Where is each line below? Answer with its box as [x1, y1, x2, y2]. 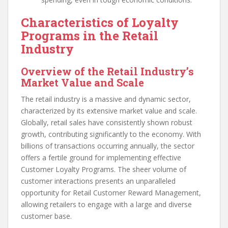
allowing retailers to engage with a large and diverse [21, 199, 192, 210]
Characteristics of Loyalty [21, 14, 179, 31]
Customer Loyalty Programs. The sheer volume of [21, 164, 186, 175]
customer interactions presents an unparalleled [21, 176, 176, 186]
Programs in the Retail [21, 27, 158, 44]
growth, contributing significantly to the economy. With [21, 129, 201, 139]
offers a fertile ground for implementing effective [21, 153, 181, 163]
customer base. [21, 211, 72, 221]
